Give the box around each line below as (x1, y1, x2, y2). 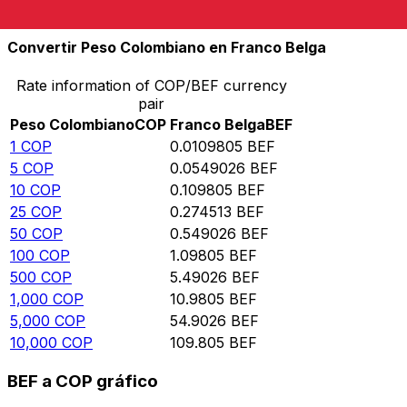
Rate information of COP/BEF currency (15, 75, 287, 94)
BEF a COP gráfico (7, 371, 158, 392)
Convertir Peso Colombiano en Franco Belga (7, 38, 326, 57)
